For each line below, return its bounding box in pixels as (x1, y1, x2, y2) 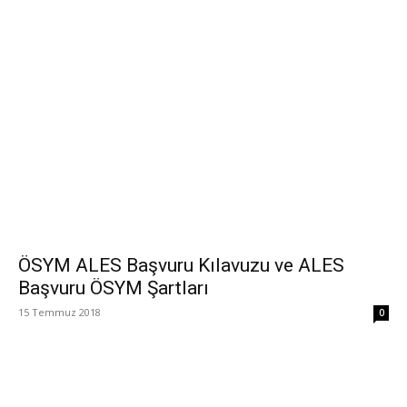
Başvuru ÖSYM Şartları (18, 277, 209, 300)
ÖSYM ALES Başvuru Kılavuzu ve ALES (18, 254, 344, 277)
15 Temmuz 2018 (18, 305, 101, 320)
